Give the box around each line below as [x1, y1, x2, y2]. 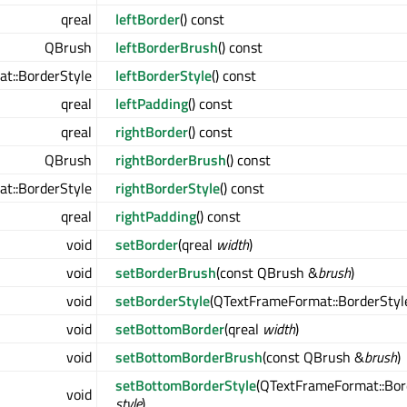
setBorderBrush [115, 262, 216, 284]
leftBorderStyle [115, 65, 212, 87]
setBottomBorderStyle [115, 374, 256, 397]
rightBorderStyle [115, 177, 220, 200]
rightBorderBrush [115, 149, 226, 172]
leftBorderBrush [115, 36, 218, 59]
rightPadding [115, 205, 196, 228]
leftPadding [115, 93, 188, 115]
